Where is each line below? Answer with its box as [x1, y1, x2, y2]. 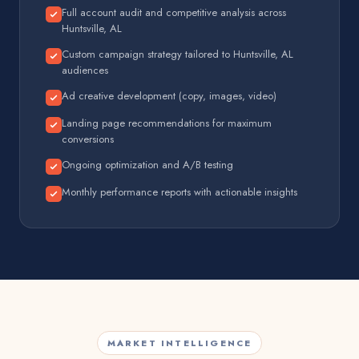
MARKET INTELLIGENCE [107, 337, 252, 349]
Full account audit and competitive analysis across [62, 5, 286, 20]
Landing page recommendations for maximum [62, 115, 272, 131]
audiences [62, 63, 108, 78]
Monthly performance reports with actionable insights [62, 184, 297, 200]
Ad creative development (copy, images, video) [62, 88, 276, 103]
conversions [62, 131, 114, 147]
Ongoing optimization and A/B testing [62, 157, 233, 172]
